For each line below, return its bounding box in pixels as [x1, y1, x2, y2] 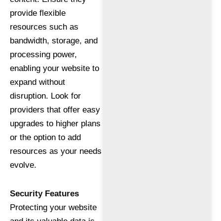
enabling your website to [10, 64, 99, 73]
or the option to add [10, 133, 81, 142]
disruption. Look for [10, 91, 81, 101]
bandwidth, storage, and [10, 36, 98, 45]
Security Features [10, 188, 79, 198]
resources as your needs [10, 147, 102, 156]
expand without [10, 77, 65, 87]
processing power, [10, 50, 77, 59]
